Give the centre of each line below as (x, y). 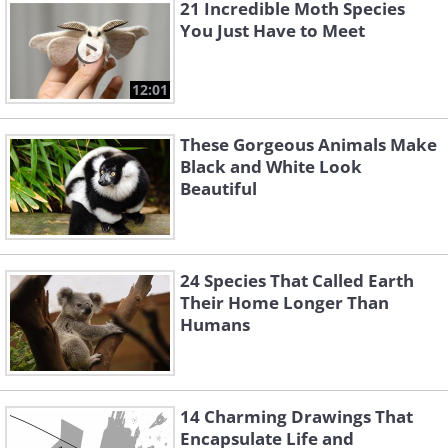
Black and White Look (271, 167)
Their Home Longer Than (284, 303)
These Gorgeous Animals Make (308, 145)
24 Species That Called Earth (297, 281)
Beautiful (218, 189)
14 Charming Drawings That (296, 417)
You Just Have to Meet (272, 31)
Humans (215, 325)
